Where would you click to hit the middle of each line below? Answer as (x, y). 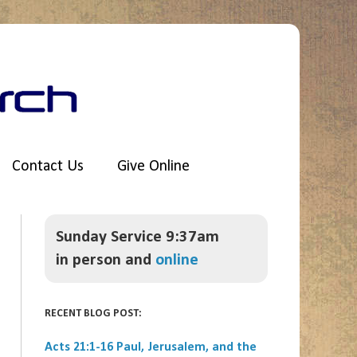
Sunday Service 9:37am (137, 237)
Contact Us (48, 167)
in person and (106, 260)
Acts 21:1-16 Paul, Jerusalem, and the (151, 347)
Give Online (153, 167)
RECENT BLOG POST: (93, 314)
